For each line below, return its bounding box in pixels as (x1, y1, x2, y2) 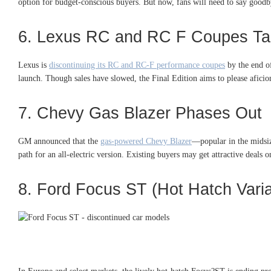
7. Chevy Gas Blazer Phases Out (18, 103, 262, 122)
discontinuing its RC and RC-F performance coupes (49, 60, 225, 70)
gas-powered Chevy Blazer (100, 136, 192, 146)
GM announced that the (18, 136, 100, 146)
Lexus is (18, 60, 49, 70)
